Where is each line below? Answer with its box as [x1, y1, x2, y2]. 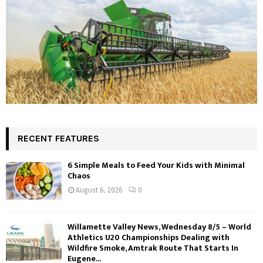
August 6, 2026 [76, 186, 123, 195]
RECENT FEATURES [18, 133, 99, 144]
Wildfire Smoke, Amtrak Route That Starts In [68, 241, 238, 255]
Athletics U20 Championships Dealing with [68, 230, 230, 244]
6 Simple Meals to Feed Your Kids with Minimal [68, 159, 245, 173]
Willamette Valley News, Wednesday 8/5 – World [68, 220, 251, 234]
